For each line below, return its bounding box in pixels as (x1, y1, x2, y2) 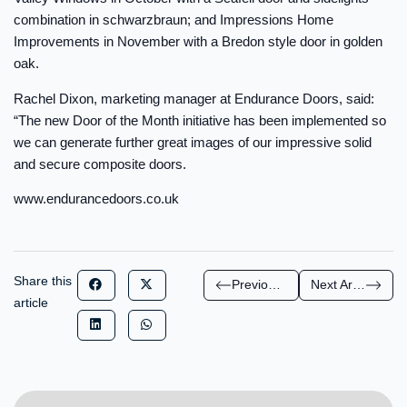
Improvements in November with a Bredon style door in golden (14, 34, 382, 50)
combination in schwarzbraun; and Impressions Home (14, 12, 333, 28)
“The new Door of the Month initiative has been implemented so (14, 112, 386, 128)
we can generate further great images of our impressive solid (14, 134, 372, 150)
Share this (14, 273, 72, 288)
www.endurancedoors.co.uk (14, 191, 179, 207)
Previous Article (268, 277, 281, 293)
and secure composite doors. (14, 155, 186, 172)
